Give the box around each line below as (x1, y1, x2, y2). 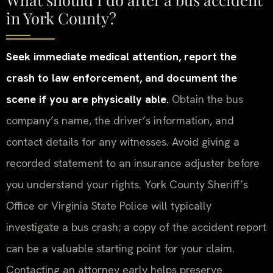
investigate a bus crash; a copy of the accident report (6, 219, 266, 234)
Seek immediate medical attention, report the (6, 49, 236, 63)
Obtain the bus (169, 91, 243, 106)
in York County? (6, 7, 116, 28)
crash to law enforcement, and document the (6, 70, 237, 85)
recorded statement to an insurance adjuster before (6, 155, 260, 170)
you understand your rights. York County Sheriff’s (6, 177, 248, 191)
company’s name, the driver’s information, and (6, 113, 234, 127)
